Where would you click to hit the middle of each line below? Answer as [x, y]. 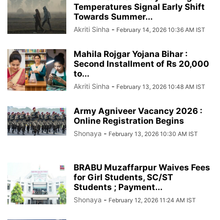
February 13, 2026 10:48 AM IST [161, 86]
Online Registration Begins [129, 121]
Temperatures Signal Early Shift [139, 7]
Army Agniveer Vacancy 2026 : [138, 111]
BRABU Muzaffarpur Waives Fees [142, 167]
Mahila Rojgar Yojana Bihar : [131, 54]
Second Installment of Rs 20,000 [141, 64]
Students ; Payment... [118, 187]
